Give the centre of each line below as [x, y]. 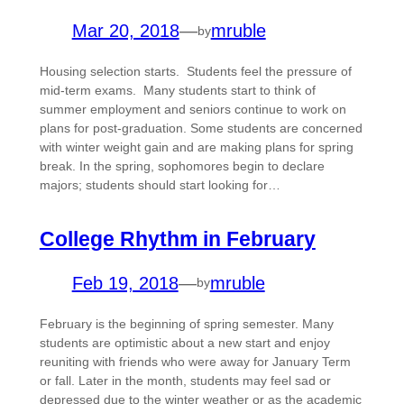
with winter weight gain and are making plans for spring [196, 147]
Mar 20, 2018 [125, 31]
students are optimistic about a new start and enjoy [184, 342]
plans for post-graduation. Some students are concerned [201, 129]
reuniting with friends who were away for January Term [195, 361]
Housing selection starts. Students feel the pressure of [195, 72]
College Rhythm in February [177, 239]
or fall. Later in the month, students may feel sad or [185, 380]
